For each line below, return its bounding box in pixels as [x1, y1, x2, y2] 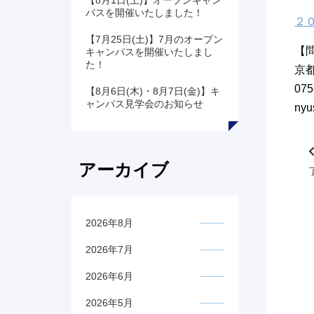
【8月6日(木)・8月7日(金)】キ [86, 86, 220, 97]
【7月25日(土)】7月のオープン [86, 34, 223, 46]
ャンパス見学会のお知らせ [86, 98, 203, 110]
